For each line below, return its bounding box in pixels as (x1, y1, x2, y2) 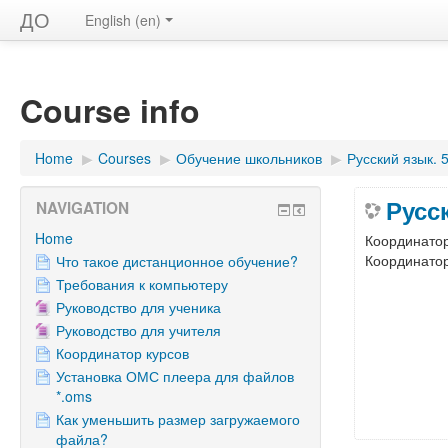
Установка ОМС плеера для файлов (56, 366, 294, 386)
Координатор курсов (56, 343, 189, 363)
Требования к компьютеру (56, 274, 228, 294)
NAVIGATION (36, 197, 129, 219)
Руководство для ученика (56, 297, 221, 317)
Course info (20, 87, 200, 133)
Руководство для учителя (56, 320, 221, 340)
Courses (98, 148, 151, 168)
